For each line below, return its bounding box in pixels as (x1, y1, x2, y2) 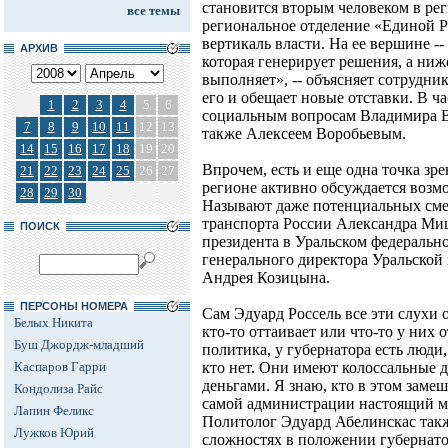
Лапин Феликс (14, 403, 94, 418)
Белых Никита (14, 315, 93, 330)
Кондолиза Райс (14, 381, 103, 396)
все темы (127, 3, 180, 18)
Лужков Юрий (14, 425, 94, 440)
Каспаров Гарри (14, 359, 106, 374)
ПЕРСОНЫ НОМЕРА (14, 300, 134, 312)
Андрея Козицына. (202, 269, 330, 287)
